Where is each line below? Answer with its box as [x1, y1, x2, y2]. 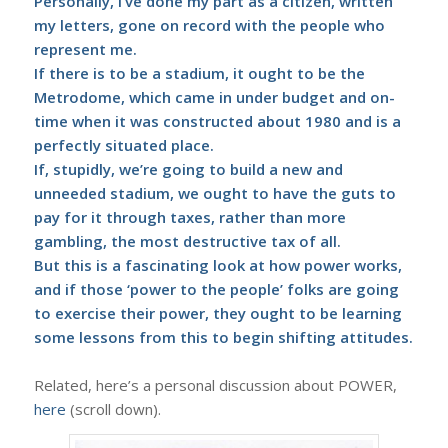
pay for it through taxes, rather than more [33, 206, 346, 227]
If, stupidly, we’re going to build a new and [33, 158, 343, 179]
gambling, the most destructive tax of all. [33, 230, 341, 251]
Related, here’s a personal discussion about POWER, [33, 374, 397, 395]
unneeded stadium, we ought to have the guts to [33, 182, 396, 203]
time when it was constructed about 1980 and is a [33, 110, 401, 131]
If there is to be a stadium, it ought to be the [33, 62, 365, 83]
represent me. [33, 38, 137, 59]
